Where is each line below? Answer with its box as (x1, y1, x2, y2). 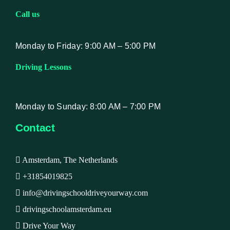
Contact (15, 122, 55, 134)
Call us (15, 10, 40, 19)
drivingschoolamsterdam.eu (20, 205, 111, 214)
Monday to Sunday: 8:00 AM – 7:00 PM (15, 102, 161, 111)
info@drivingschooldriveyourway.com (20, 188, 148, 198)
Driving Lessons (15, 63, 71, 72)
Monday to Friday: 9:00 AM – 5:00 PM (15, 42, 156, 51)
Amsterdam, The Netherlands (20, 156, 118, 165)
